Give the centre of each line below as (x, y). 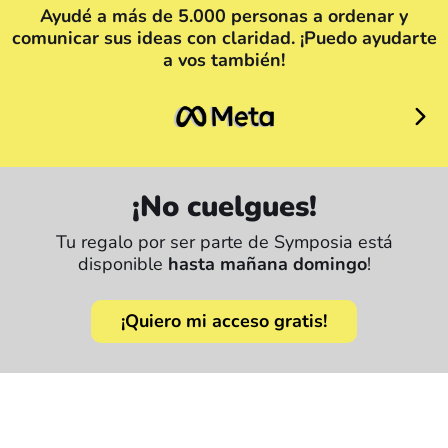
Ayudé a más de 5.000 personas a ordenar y (224, 16)
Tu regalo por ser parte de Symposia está (224, 242)
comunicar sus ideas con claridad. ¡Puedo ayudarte (224, 38)
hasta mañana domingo (267, 264)
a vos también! (224, 60)
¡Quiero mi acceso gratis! (224, 321)
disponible (122, 264)
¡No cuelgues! (224, 207)
